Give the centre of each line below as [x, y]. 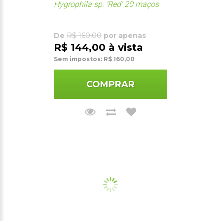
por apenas [124, 35]
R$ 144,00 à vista [98, 47]
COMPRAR [110, 84]
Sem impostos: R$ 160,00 [94, 59]
